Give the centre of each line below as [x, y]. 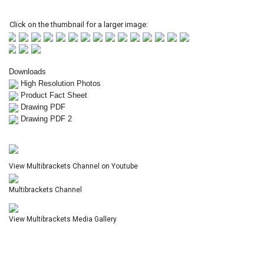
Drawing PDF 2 [46, 119]
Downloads [27, 72]
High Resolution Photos [61, 83]
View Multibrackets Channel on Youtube [73, 166]
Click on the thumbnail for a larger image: [77, 24]
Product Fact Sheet [54, 95]
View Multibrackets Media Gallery [63, 219]
